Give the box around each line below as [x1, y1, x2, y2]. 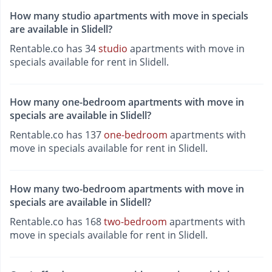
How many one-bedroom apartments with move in [10, 95, 244, 109]
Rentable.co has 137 [10, 128, 104, 142]
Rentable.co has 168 [10, 214, 104, 228]
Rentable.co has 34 [10, 42, 98, 56]
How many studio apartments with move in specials [10, 9, 248, 23]
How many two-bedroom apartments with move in [10, 182, 244, 195]
